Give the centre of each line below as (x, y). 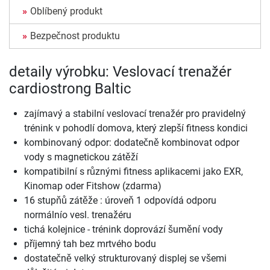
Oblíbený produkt (66, 11)
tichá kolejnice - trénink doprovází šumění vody (124, 230)
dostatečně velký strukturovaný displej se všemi (125, 259)
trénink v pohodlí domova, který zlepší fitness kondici (136, 128)
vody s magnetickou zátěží (81, 157)
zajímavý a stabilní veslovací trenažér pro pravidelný (135, 114)
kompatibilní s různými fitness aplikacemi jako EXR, (133, 172)
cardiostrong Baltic (70, 89)
